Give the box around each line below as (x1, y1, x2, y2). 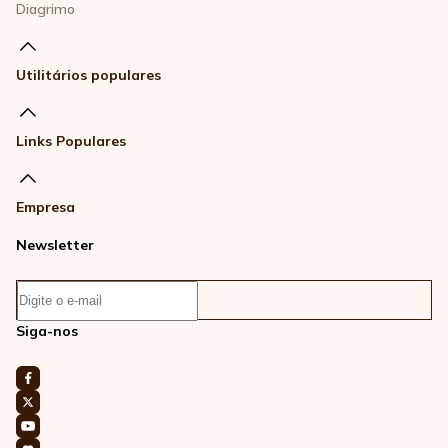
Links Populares (16, 132, 126, 151)
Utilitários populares (16, 66, 161, 85)
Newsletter (16, 236, 94, 255)
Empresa (16, 198, 75, 217)
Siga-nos (16, 322, 78, 341)
